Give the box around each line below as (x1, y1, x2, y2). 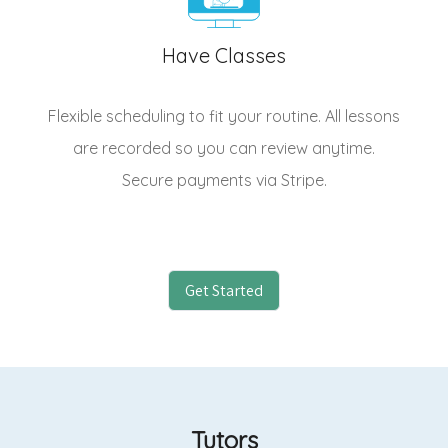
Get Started (185, 279, 263, 301)
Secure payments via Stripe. (121, 170, 327, 191)
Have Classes (162, 43, 286, 69)
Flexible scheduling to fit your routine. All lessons (48, 106, 400, 127)
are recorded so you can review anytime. (73, 138, 375, 159)
